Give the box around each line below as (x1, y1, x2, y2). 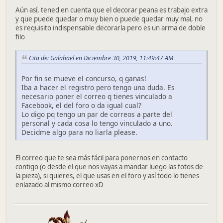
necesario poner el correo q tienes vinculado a (21, 91, 172, 101)
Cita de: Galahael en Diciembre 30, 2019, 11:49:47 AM (29, 54, 173, 63)
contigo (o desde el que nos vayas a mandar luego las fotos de (15, 162, 203, 171)
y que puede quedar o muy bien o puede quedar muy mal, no (15, 14, 203, 24)
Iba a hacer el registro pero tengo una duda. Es (21, 82, 175, 92)
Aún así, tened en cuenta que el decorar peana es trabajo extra (15, 5, 208, 15)
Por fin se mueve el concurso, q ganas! (21, 73, 146, 83)
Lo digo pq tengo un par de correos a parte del (21, 109, 172, 119)
